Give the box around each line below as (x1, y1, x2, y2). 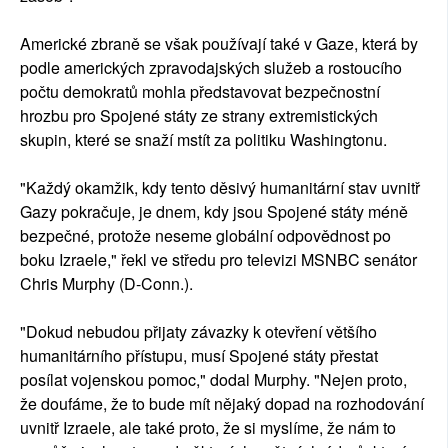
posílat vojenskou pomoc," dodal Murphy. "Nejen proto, (20, 368, 407, 392)
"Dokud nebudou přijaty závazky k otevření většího (20, 320, 377, 344)
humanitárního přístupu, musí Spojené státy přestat (20, 344, 378, 368)
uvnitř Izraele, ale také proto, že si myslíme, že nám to (20, 416, 396, 440)
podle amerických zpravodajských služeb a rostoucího (20, 56, 402, 80)
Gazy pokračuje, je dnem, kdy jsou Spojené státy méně (20, 200, 408, 224)
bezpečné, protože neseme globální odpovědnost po (20, 224, 391, 248)
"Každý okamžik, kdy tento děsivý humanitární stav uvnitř (20, 176, 420, 200)
